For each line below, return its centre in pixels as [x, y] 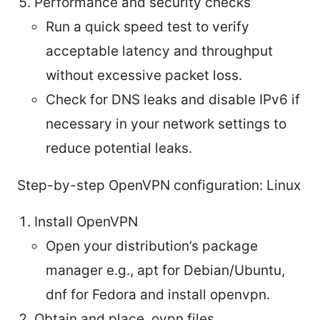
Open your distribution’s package [152, 246]
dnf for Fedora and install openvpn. [158, 294]
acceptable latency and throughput [159, 51]
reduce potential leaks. [119, 148]
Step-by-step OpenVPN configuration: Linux [159, 185]
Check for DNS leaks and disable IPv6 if [173, 99]
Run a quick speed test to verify [147, 26]
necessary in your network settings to [166, 124]
